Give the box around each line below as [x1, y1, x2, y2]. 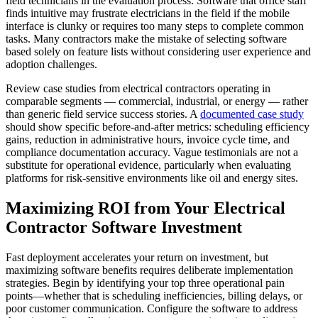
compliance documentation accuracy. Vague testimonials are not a [6, 146, 298, 158]
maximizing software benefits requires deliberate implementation [6, 263, 293, 276]
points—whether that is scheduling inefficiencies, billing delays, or [6, 289, 302, 302]
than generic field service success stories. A [6, 107, 200, 120]
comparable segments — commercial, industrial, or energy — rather [6, 94, 308, 107]
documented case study [200, 107, 304, 120]
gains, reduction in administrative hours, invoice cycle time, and [6, 133, 290, 146]
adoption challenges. [6, 57, 97, 70]
